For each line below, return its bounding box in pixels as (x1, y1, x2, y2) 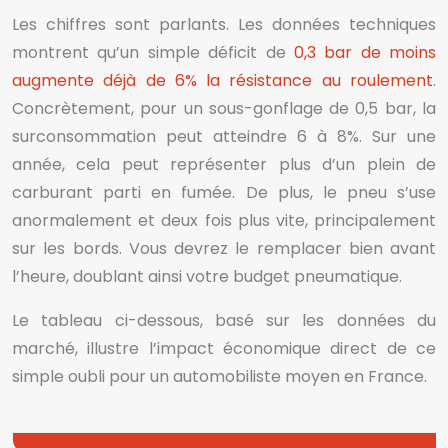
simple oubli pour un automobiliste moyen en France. (12, 365, 427, 388)
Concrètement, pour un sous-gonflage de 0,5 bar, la (12, 97, 436, 120)
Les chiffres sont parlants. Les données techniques (12, 13, 436, 36)
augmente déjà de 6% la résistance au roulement (12, 69, 433, 92)
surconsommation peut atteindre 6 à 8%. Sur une (12, 125, 436, 148)
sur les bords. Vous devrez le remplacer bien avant (12, 237, 436, 260)
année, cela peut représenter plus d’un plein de (12, 153, 436, 176)
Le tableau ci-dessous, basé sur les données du (12, 309, 436, 332)
